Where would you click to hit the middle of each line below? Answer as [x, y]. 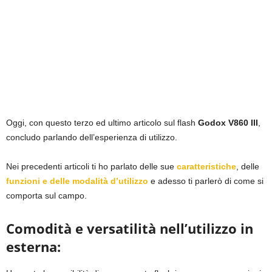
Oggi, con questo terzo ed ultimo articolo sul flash [102, 123]
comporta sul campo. [46, 196]
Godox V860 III [228, 123]
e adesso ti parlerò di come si [206, 181]
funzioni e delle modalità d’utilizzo [77, 181]
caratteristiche [206, 167]
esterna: [33, 247]
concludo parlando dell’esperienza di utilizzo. [92, 138]
